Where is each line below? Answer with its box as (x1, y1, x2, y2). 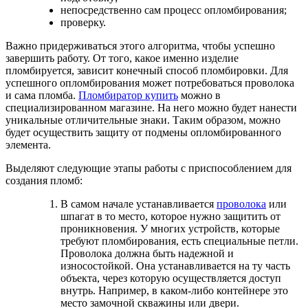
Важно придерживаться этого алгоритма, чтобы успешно (5, 40, 275, 52)
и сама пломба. (5, 89, 78, 102)
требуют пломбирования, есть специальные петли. (60, 235, 298, 247)
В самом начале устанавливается (60, 198, 217, 210)
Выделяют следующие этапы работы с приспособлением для (5, 162, 291, 175)
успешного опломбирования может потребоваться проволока (5, 77, 294, 89)
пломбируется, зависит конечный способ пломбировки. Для (5, 65, 288, 77)
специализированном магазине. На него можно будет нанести (5, 102, 297, 114)
